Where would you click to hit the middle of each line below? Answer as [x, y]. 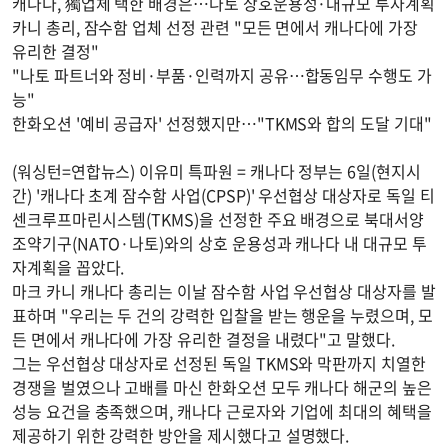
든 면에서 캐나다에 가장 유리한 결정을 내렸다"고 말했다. [203, 339]
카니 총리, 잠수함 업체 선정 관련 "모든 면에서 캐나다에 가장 [215, 27]
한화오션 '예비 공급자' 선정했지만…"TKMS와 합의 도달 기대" [222, 123]
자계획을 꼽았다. [68, 267]
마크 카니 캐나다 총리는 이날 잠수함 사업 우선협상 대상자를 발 [224, 291]
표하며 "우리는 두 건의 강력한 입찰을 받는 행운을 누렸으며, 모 [222, 315]
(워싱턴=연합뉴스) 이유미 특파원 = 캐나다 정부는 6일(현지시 [216, 171]
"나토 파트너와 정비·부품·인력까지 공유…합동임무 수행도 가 [222, 75]
